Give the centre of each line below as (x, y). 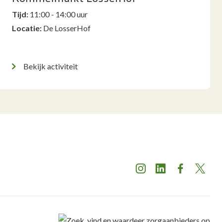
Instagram (158, 175)
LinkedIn (175, 175)
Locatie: (27, 28)
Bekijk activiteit (50, 66)
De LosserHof (67, 28)
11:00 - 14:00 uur (58, 14)
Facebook (197, 175)
